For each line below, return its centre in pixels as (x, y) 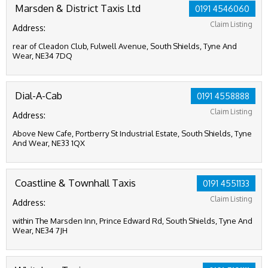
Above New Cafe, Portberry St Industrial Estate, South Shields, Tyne (132, 133)
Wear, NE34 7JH (40, 230)
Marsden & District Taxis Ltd (78, 8)
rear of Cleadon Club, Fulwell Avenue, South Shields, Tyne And (125, 46)
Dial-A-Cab (39, 95)
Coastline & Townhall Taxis (75, 183)
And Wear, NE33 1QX (49, 143)
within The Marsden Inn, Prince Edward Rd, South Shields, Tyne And (133, 221)
